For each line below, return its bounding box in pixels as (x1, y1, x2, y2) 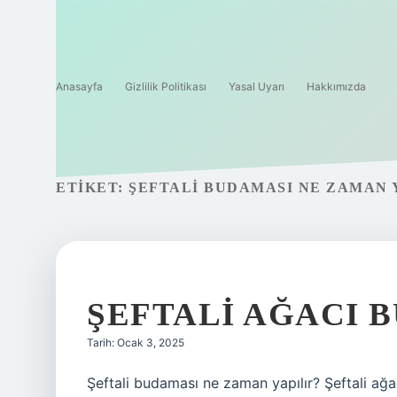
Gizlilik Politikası (125, 80, 206, 93)
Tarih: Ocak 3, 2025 (87, 336, 184, 349)
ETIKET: (56, 180, 128, 195)
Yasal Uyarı (229, 80, 284, 93)
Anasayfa (56, 80, 103, 93)
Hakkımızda (307, 80, 366, 93)
